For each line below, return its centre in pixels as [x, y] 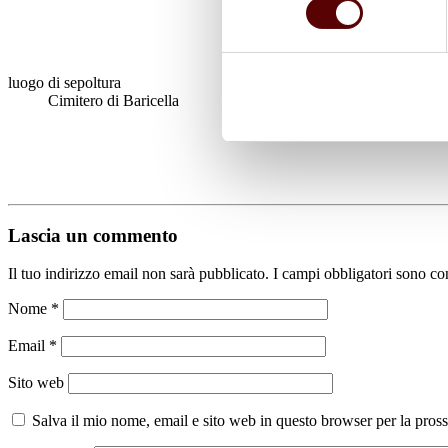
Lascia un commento [93, 235]
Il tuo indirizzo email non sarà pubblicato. [138, 274]
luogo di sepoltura [64, 82]
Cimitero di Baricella [113, 100]
